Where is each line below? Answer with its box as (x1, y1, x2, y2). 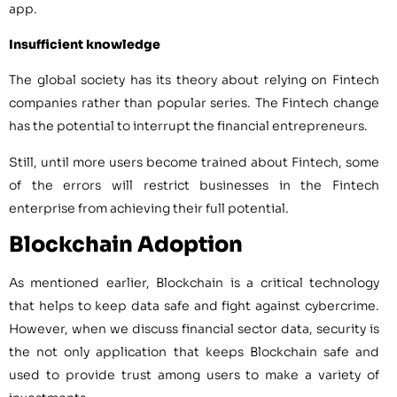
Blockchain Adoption (9, 231, 243, 259)
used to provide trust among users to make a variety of (9, 367, 379, 384)
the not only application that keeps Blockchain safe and (9, 344, 379, 361)
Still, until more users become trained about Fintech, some (9, 153, 379, 170)
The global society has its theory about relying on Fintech (9, 72, 379, 89)
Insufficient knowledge (9, 35, 160, 52)
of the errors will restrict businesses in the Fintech (9, 176, 379, 193)
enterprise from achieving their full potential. (9, 199, 289, 216)
